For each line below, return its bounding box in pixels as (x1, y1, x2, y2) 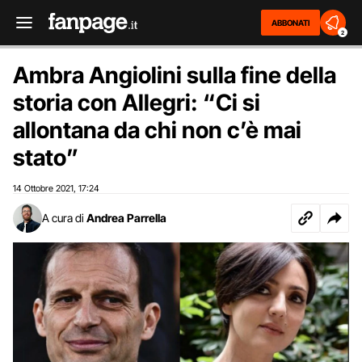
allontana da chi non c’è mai (13, 116, 301, 144)
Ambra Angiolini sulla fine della (13, 61, 336, 89)
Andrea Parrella (86, 211, 166, 225)
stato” (13, 144, 78, 171)
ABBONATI (271, 18, 309, 27)
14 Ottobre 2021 (13, 183, 74, 194)
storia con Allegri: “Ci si (13, 89, 260, 116)
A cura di (42, 211, 84, 225)
